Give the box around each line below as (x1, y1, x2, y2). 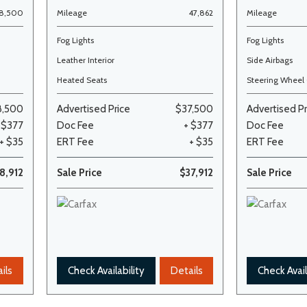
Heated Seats (57, 75, 108, 85)
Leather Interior (57, 55, 115, 65)
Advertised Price (57, 103, 131, 115)
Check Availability (68, 265, 145, 277)
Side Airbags (247, 55, 293, 65)
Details (170, 265, 203, 277)
